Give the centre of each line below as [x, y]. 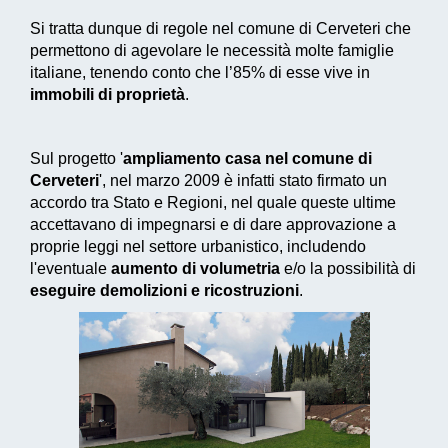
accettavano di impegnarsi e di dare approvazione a [213, 225]
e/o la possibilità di [348, 269]
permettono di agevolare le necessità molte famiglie [212, 51]
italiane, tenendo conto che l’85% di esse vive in [200, 73]
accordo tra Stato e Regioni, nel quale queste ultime [213, 203]
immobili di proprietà [107, 95]
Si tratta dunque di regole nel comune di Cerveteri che [220, 29]
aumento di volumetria [195, 269]
